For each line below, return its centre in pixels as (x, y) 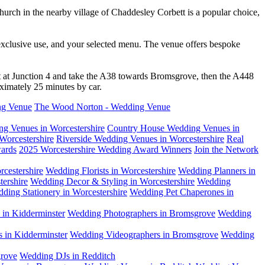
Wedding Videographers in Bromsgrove (144, 235)
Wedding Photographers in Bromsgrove (141, 214)
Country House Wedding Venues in (173, 128)
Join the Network (226, 150)
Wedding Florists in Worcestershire (111, 171)
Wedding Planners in (217, 171)
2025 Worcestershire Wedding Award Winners (105, 150)
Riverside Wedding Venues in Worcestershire (140, 139)
